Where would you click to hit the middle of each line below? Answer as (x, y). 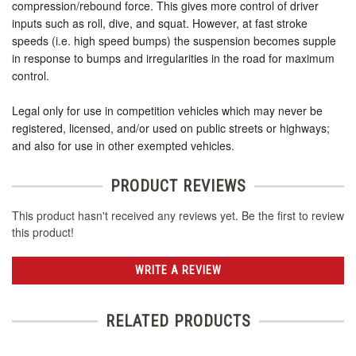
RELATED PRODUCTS (178, 321)
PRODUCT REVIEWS (178, 186)
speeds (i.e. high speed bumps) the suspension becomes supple (174, 41)
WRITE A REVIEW (178, 271)
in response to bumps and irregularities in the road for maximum (173, 58)
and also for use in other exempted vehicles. (123, 146)
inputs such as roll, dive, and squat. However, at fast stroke (160, 23)
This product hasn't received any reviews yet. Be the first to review (178, 216)
